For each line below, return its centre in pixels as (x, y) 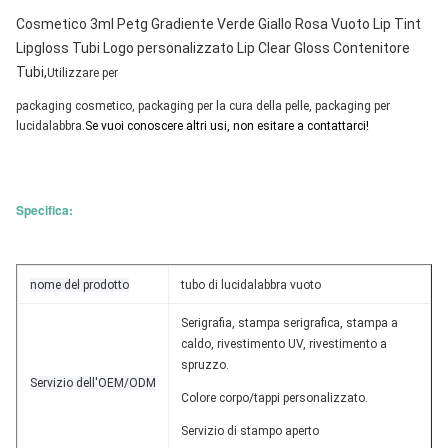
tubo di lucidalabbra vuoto (251, 285)
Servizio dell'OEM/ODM (93, 383)
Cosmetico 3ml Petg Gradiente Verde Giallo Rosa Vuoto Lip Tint (218, 24)
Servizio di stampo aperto (250, 431)
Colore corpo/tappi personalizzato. (274, 398)
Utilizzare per (82, 73)
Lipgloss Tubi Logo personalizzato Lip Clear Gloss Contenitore (213, 48)
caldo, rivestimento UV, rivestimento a (284, 344)
